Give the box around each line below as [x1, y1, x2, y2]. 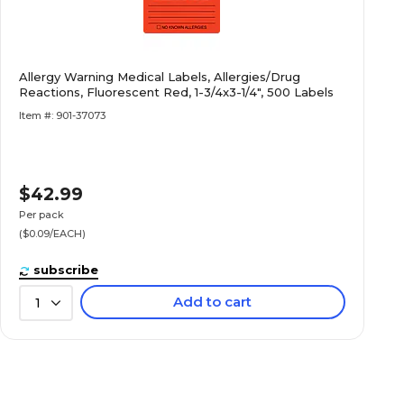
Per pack [19, 208, 65, 221]
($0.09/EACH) [19, 227, 87, 240]
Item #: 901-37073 [19, 109, 106, 122]
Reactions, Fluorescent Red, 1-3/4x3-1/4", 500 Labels [19, 85, 335, 99]
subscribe [33, 262, 99, 277]
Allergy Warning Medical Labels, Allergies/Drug [19, 69, 301, 84]
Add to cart [173, 293, 252, 310]
